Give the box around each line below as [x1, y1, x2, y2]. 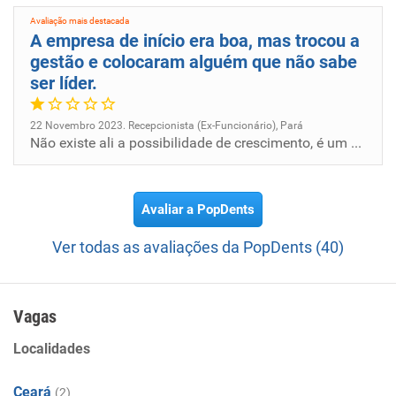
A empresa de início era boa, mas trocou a [30, 30, 360, 51]
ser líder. [30, 72, 97, 94]
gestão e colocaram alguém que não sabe [30, 51, 357, 72]
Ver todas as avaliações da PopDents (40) [52, 238, 344, 256]
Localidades [13, 340, 90, 357]
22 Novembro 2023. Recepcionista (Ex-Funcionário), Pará [30, 119, 303, 132]
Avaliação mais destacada [30, 16, 129, 26]
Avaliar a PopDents [141, 202, 255, 217]
